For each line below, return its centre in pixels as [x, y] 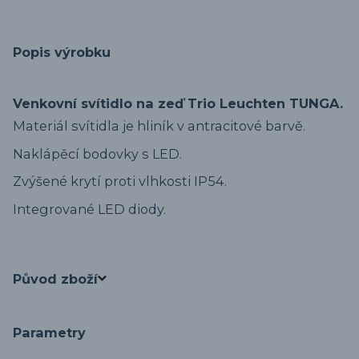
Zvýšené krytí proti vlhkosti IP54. [120, 182]
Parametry [49, 332]
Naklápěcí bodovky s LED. [97, 153]
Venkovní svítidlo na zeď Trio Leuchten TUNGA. [178, 103]
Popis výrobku [62, 52]
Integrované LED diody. [89, 209]
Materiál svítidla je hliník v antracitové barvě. [159, 126]
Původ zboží [55, 278]
